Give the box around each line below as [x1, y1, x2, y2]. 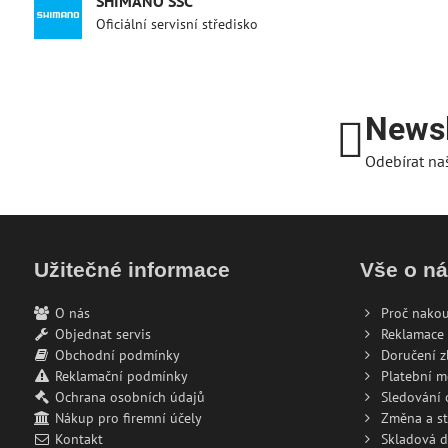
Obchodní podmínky [54, 346, 180, 364]
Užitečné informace [33, 258, 230, 281]
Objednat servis [54, 325, 151, 343]
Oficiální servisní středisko [95, 15, 258, 33]
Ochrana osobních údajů [54, 388, 205, 406]
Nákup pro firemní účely [54, 409, 202, 427]
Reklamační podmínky [54, 367, 188, 385]
